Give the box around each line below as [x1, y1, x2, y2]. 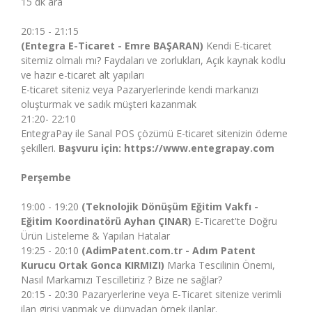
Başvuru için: [58, 141, 124, 155]
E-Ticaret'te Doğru [192, 214, 277, 228]
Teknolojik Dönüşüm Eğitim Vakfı [86, 200, 251, 213]
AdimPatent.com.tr [86, 244, 182, 257]
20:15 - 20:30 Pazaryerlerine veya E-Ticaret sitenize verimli [21, 288, 281, 301]
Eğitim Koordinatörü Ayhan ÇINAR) [21, 214, 192, 228]
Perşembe [21, 171, 71, 184]
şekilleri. [21, 141, 58, 155]
